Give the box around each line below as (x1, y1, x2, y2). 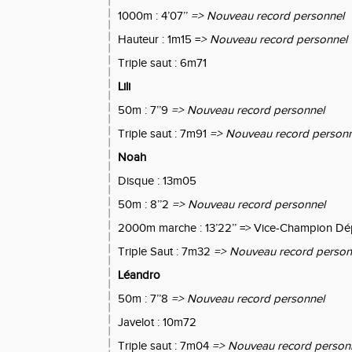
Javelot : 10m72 (118, 316, 196, 329)
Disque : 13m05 (118, 174, 196, 188)
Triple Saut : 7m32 (118, 245, 214, 258)
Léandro (118, 269, 160, 282)
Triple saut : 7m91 (118, 127, 210, 141)
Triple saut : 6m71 (118, 57, 207, 70)
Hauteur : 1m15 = (118, 33, 200, 46)
